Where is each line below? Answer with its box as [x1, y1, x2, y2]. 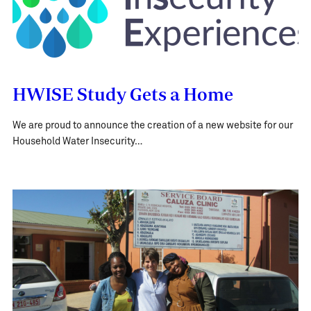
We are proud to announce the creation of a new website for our [12, 120, 293, 131]
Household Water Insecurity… [12, 136, 142, 146]
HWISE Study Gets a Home [12, 83, 233, 104]
